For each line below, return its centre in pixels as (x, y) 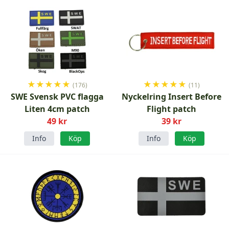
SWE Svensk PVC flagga (57, 97)
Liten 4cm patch (57, 109)
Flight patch (172, 109)
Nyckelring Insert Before (172, 97)
